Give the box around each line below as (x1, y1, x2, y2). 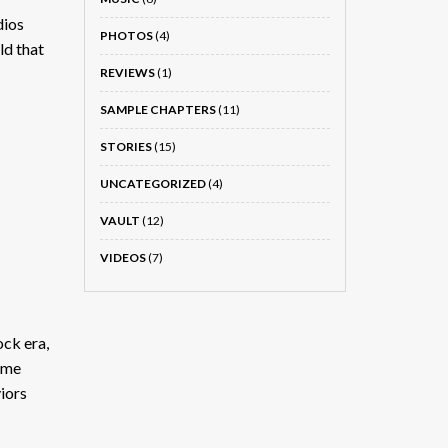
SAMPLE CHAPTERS (99, 102, 216, 117)
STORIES (99, 139, 152, 154)
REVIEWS (99, 65, 155, 80)
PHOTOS (99, 28, 153, 43)
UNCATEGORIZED (99, 176, 206, 191)
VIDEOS (99, 250, 146, 265)
